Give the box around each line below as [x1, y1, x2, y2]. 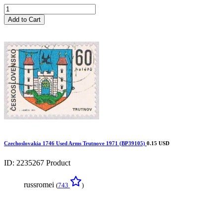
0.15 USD [147, 140, 169, 146]
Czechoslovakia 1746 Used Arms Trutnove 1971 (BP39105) [4, 140, 147, 146]
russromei [24, 180, 56, 189]
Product [46, 158, 70, 167]
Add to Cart [8, 16, 41, 23]
